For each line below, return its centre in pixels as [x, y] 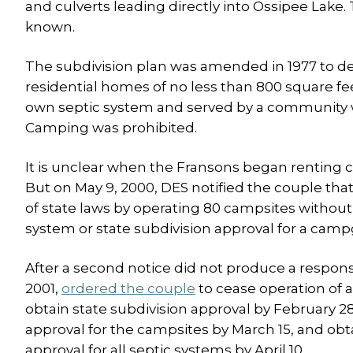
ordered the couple [128, 288]
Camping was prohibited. [111, 128]
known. [50, 27]
